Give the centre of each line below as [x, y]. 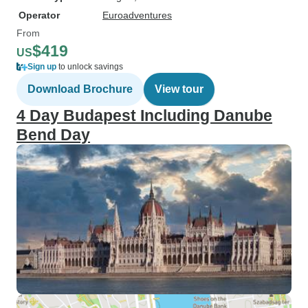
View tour [179, 89]
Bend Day [53, 135]
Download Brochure [80, 89]
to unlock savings [90, 67]
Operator [39, 15]
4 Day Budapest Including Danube [144, 115]
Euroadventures [137, 15]
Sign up [42, 67]
